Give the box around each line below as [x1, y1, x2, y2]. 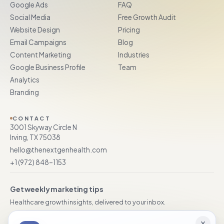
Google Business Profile [10, 63, 85, 72]
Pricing [118, 25, 140, 34]
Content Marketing [10, 50, 71, 59]
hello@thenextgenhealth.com [10, 145, 107, 154]
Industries [118, 50, 149, 59]
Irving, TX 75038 [10, 133, 60, 142]
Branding [10, 88, 39, 97]
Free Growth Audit [118, 13, 176, 22]
